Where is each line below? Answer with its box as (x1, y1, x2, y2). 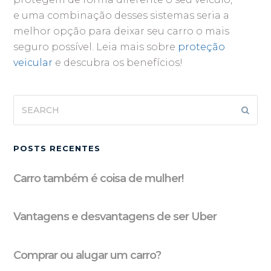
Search (13, 96, 47, 108)
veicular (13, 56, 53, 68)
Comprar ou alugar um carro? (13, 249, 162, 263)
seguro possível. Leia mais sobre (13, 41, 178, 53)
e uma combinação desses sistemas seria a (13, 9, 230, 21)
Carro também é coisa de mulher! (13, 171, 184, 185)
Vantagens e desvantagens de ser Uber (13, 210, 217, 224)
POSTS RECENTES (13, 143, 101, 154)
